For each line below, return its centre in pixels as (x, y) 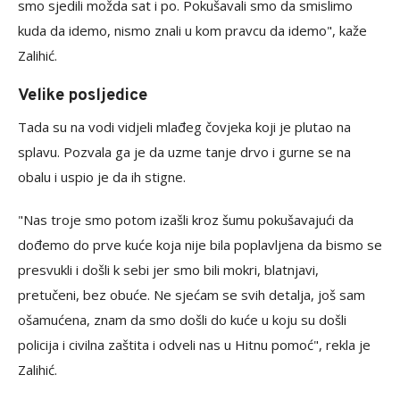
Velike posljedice (83, 96)
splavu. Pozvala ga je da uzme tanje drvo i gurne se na (184, 152)
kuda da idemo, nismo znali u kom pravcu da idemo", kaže (192, 31)
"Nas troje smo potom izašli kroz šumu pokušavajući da (186, 220)
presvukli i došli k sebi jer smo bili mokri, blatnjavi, (168, 270)
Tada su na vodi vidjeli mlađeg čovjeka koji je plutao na (184, 127)
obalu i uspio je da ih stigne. (102, 177)
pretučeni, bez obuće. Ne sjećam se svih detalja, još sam (192, 295)
